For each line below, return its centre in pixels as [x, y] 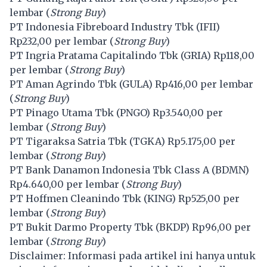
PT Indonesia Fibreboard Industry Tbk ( [105, 27]
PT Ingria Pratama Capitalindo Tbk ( [97, 55]
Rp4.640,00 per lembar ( [68, 184]
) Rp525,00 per [206, 198]
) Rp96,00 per [218, 227]
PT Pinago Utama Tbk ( [65, 112]
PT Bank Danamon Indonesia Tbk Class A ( [112, 170]
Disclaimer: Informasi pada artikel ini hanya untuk [133, 255]
